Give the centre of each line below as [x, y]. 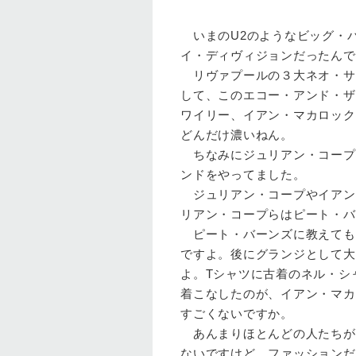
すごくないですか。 [237, 313]
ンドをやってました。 [243, 174]
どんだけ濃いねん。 [237, 135]
